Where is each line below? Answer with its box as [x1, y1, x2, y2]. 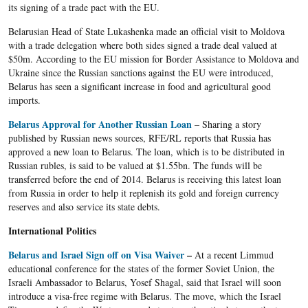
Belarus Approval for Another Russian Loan [8, 117, 195, 132]
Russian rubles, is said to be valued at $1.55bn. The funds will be [8, 159, 262, 173]
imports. [8, 93, 41, 107]
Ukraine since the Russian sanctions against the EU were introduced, [8, 66, 274, 80]
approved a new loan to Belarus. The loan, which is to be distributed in [8, 145, 285, 159]
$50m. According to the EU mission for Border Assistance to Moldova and [8, 52, 299, 66]
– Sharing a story [194, 118, 261, 131]
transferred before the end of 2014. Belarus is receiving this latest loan [8, 173, 281, 186]
